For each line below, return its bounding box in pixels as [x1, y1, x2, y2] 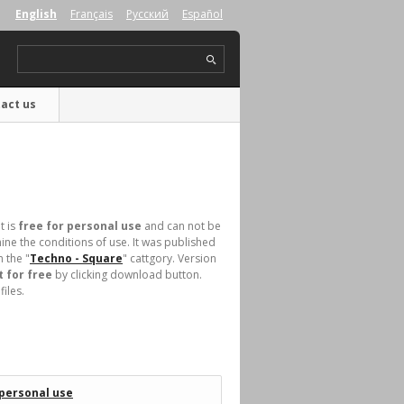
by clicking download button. [52, 267, 202, 282]
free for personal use [18, 218, 142, 234]
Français [70, 6, 113, 22]
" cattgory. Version [123, 251, 216, 266]
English [15, 6, 57, 22]
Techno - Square [30, 251, 123, 266]
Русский [126, 6, 169, 22]
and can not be [142, 218, 221, 234]
